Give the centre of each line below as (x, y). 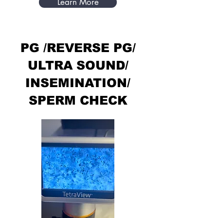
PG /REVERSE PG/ (78, 47)
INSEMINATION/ (78, 82)
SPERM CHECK (78, 100)
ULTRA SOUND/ (78, 65)
